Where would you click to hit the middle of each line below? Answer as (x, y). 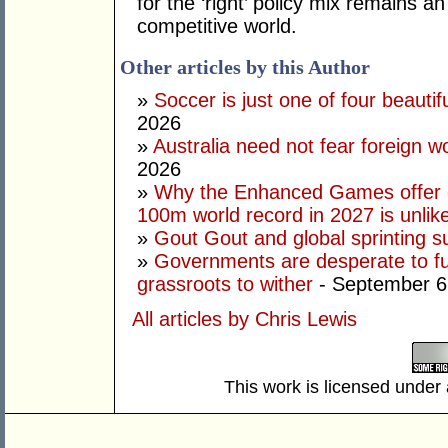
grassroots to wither (225, 284)
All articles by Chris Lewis (244, 319)
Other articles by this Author (245, 67)
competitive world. (217, 26)
